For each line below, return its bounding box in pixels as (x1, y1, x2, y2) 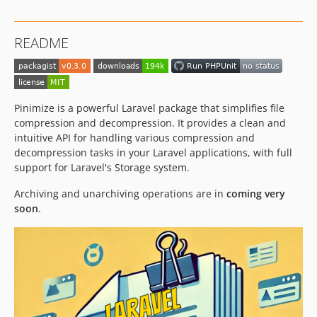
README (14, 33, 69, 52)
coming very (226, 186, 285, 200)
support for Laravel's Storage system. (14, 160, 190, 174)
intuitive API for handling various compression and (14, 130, 255, 144)
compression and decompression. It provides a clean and (14, 115, 286, 129)
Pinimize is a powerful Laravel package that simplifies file (14, 100, 284, 115)
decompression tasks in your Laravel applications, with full (14, 145, 292, 159)
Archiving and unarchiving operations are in (14, 186, 226, 200)
